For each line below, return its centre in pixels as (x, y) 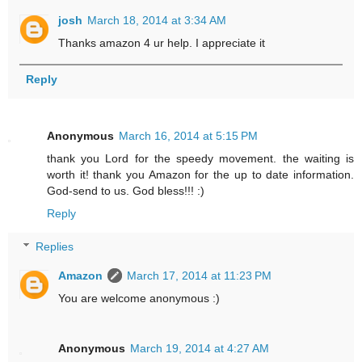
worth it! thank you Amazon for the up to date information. (200, 174)
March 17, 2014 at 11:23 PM (200, 276)
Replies (55, 247)
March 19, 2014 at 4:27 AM (200, 349)
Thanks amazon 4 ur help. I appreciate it (162, 42)
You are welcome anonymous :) (139, 299)
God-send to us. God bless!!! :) (126, 190)
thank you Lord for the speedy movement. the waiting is (200, 158)
